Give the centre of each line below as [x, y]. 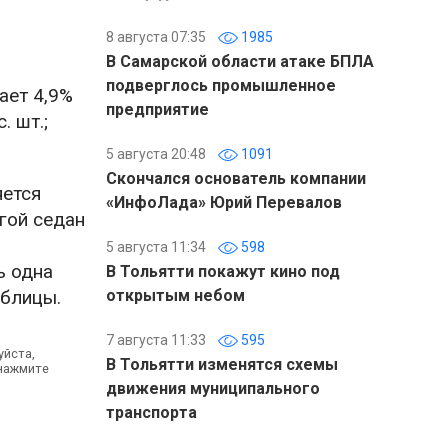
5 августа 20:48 [156, 154]
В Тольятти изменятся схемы [222, 364]
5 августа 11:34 [156, 247]
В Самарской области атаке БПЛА [240, 61]
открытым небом [175, 295]
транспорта [151, 412]
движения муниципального [213, 388]
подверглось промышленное [221, 85]
